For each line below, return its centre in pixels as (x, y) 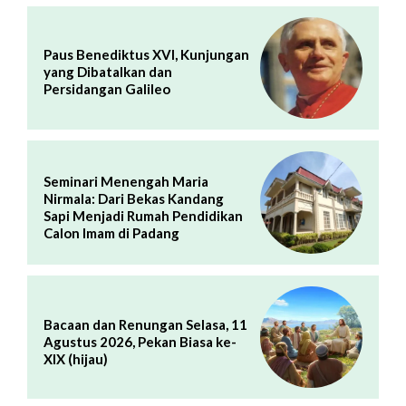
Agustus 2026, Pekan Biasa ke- (140, 341)
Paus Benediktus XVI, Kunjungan (146, 55)
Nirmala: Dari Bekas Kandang (134, 198)
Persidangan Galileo (107, 89)
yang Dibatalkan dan (108, 72)
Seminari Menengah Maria (126, 181)
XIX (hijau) (76, 358)
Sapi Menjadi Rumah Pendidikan (143, 215)
